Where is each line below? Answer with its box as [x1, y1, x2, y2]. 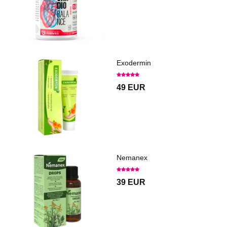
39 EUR [117, 178, 145, 187]
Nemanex [117, 154, 147, 162]
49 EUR [117, 83, 145, 92]
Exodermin [117, 59, 151, 67]
